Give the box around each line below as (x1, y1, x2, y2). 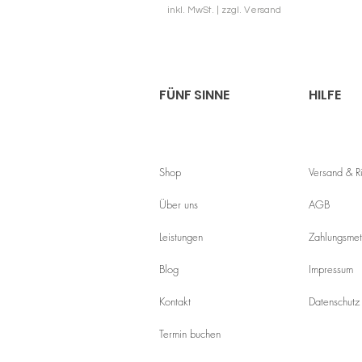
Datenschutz (309, 293, 360, 309)
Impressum (309, 261, 353, 276)
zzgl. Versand (221, 4, 281, 15)
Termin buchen (159, 326, 221, 341)
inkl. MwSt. (167, 4, 214, 15)
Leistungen (159, 229, 203, 244)
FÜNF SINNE (159, 85, 229, 104)
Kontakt (159, 293, 191, 309)
